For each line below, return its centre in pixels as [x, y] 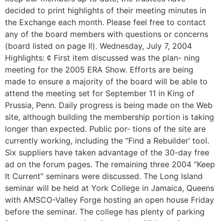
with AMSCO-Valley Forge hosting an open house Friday [110, 200]
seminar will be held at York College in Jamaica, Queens [110, 188]
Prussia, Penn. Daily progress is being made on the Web [109, 105]
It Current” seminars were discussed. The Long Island [104, 176]
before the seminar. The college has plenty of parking [105, 212]
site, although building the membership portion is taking [110, 117]
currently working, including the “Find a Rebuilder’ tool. [107, 141]
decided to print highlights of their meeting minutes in [106, 10]
